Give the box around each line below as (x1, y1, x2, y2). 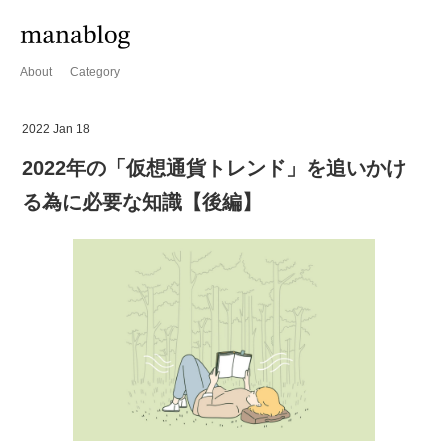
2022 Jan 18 (22, 122, 91, 137)
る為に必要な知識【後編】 (22, 191, 263, 214)
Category (70, 65, 120, 80)
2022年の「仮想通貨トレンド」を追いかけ (22, 157, 407, 180)
